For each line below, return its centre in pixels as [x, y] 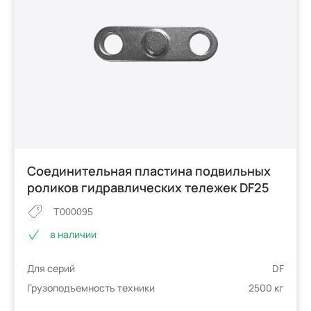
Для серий [51, 269]
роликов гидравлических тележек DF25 [149, 187]
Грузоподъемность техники [91, 288]
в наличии [74, 235]
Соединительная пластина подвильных [149, 170]
